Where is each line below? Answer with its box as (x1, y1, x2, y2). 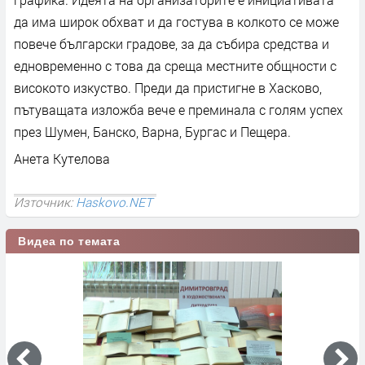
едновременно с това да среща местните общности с (14, 56, 336, 74)
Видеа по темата (18, 234, 121, 248)
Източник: (14, 193, 76, 210)
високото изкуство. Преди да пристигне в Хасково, (14, 78, 322, 96)
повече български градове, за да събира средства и (14, 34, 329, 52)
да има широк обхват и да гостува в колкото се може (14, 12, 339, 30)
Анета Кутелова (14, 149, 110, 167)
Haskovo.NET (76, 193, 152, 210)
